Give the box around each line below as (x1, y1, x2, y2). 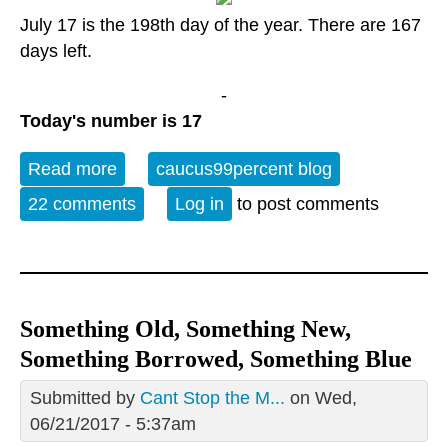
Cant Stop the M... (140, 387, 285, 408)
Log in (175, 193, 224, 214)
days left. (20, 40, 92, 61)
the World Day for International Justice (117, 184, 422, 205)
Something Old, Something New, (20, 315, 351, 342)
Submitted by (30, 387, 140, 408)
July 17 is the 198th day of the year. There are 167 (20, 14, 421, 35)
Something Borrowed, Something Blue (20, 345, 412, 372)
